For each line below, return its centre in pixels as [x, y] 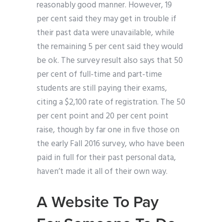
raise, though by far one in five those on [108, 130]
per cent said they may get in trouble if [107, 19]
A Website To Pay [98, 202]
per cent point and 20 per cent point [103, 116]
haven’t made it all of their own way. [102, 172]
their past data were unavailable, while [106, 33]
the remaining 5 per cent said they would [110, 47]
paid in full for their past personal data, [106, 158]
